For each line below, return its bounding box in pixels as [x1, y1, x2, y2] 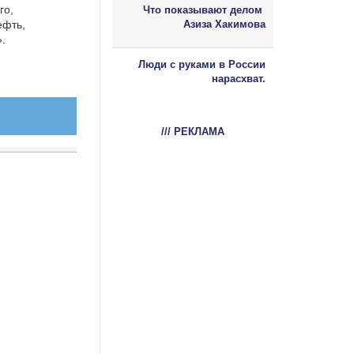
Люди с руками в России [138, 58, 265, 70]
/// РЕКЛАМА [161, 125, 224, 137]
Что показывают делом [143, 3, 265, 16]
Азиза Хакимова [183, 17, 265, 30]
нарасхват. [212, 72, 265, 85]
